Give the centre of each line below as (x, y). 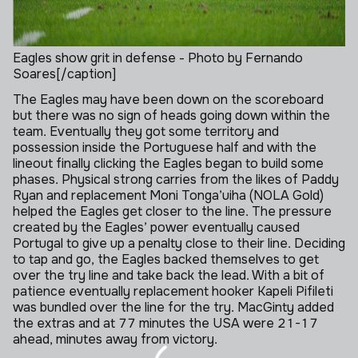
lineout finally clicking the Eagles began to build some (168, 163)
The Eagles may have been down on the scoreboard (168, 99)
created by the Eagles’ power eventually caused (156, 227)
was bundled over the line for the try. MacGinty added (173, 307)
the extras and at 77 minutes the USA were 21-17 (165, 323)
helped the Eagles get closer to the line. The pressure (172, 211)
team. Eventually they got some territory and (146, 131)
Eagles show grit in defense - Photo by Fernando (158, 58)
